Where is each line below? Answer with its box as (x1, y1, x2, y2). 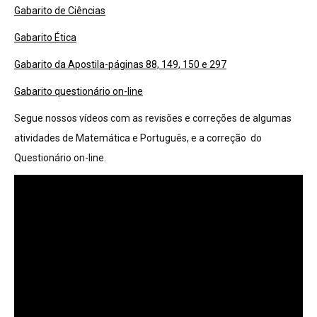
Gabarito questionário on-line (14, 86, 143, 97)
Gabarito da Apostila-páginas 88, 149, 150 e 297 (14, 59, 226, 70)
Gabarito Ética (14, 32, 76, 43)
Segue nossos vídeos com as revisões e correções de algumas (14, 113, 292, 124)
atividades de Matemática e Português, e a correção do (14, 132, 262, 144)
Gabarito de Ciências (14, 5, 105, 16)
